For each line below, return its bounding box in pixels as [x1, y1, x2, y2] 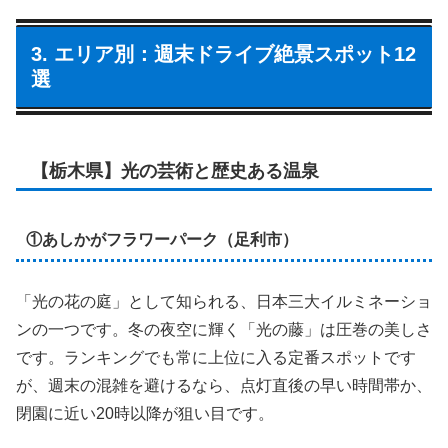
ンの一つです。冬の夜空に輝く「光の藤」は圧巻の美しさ [16, 321, 432, 339]
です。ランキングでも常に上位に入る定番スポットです [16, 349, 416, 367]
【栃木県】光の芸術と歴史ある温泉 [31, 160, 319, 181]
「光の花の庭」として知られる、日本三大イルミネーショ [16, 293, 432, 311]
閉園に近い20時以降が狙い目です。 [16, 405, 274, 423]
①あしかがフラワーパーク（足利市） [25, 230, 298, 248]
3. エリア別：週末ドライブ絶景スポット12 [31, 42, 416, 65]
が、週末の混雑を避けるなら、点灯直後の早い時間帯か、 [16, 377, 432, 395]
